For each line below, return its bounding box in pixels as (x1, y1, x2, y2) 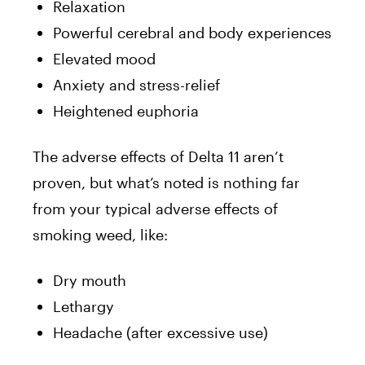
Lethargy (53, 297, 114, 316)
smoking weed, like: (33, 226, 168, 244)
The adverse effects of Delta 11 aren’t (33, 147, 284, 166)
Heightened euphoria (53, 102, 199, 121)
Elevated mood (53, 50, 156, 68)
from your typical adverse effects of (33, 200, 278, 218)
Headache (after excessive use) (53, 323, 268, 342)
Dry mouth (53, 271, 126, 290)
